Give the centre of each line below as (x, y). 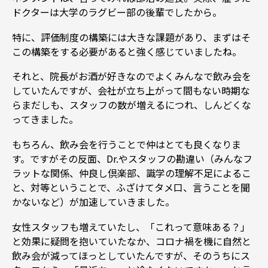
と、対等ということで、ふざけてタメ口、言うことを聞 (131, 188)
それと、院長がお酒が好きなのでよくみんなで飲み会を (132, 76)
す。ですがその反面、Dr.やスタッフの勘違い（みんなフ (132, 159)
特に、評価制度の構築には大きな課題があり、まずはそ (131, 37)
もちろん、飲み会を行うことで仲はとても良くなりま (127, 144)
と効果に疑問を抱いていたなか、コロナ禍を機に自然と (132, 241)
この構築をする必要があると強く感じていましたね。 (127, 51)
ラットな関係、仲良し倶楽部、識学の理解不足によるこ (132, 173)
